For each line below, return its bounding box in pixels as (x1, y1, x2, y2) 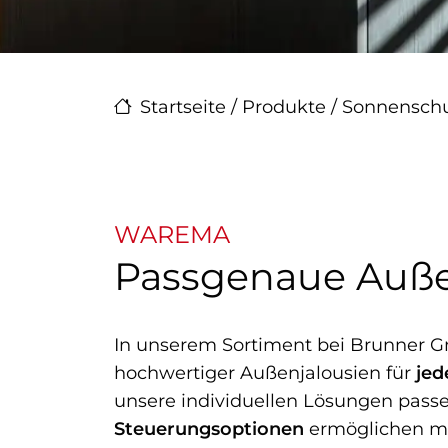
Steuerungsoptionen (114, 417, 304, 440)
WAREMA (114, 219, 230, 249)
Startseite (140, 95, 226, 118)
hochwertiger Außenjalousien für (114, 361, 416, 384)
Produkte (242, 95, 326, 118)
